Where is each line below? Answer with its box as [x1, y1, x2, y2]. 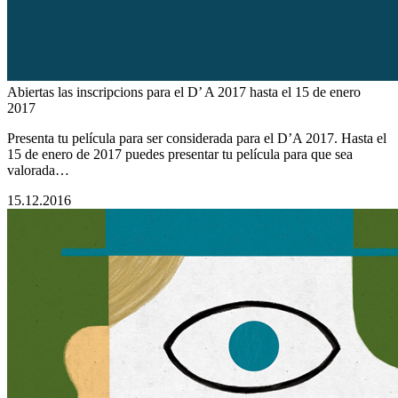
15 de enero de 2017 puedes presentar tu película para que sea [7, 147, 353, 163]
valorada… [7, 163, 69, 179]
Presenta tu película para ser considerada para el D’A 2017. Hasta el [7, 131, 386, 147]
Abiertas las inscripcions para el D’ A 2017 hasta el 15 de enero [7, 84, 361, 100]
